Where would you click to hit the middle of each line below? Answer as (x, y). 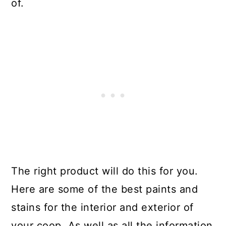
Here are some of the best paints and (105, 189)
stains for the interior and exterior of (102, 207)
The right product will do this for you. (105, 171)
